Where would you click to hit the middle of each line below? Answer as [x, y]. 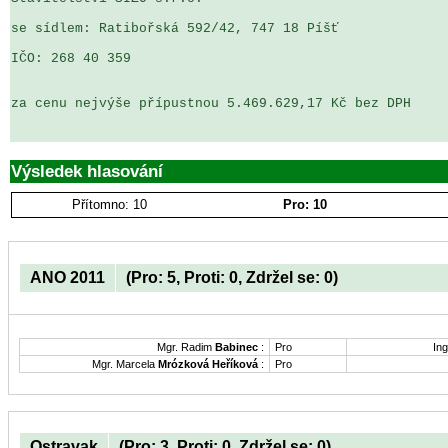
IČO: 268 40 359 [71, 58]
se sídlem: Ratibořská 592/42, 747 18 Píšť [175, 28]
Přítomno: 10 [109, 204]
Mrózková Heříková [208, 363]
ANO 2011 [67, 277]
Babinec [236, 346]
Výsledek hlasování [87, 171]
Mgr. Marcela [125, 363]
